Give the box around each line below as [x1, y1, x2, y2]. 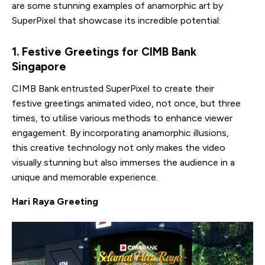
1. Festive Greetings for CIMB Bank [12, 44, 196, 59]
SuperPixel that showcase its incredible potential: [12, 14, 221, 26]
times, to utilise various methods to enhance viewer [12, 112, 232, 124]
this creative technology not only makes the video [12, 141, 225, 153]
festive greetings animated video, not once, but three [12, 97, 241, 109]
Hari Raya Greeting [12, 195, 98, 207]
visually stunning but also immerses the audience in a [12, 156, 235, 168]
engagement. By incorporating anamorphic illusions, [12, 127, 229, 138]
